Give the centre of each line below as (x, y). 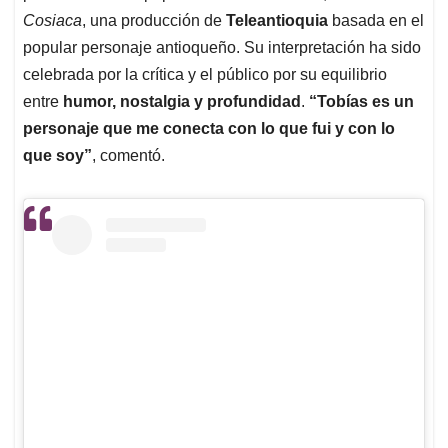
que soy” (57, 155)
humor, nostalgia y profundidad (182, 101)
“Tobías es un (361, 101)
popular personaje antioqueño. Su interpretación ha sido (222, 47)
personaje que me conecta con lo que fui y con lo (209, 128)
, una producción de (154, 20)
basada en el (376, 20)
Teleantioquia (277, 20)
